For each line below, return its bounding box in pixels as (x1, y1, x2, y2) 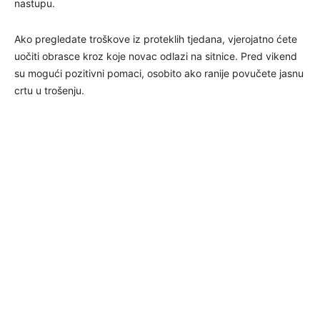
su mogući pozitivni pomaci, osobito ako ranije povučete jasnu (14, 66, 304, 79)
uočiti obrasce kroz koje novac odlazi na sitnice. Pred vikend (14, 49, 297, 62)
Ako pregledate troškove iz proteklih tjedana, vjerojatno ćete (14, 32, 297, 45)
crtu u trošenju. (14, 84, 84, 96)
